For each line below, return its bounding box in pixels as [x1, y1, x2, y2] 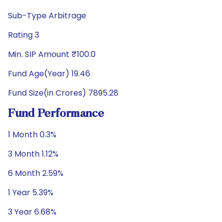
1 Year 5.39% [8, 187, 54, 198]
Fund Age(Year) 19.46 [8, 68, 90, 79]
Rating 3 [8, 29, 39, 41]
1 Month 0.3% [8, 129, 56, 140]
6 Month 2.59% [8, 167, 63, 179]
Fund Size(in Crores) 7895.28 [8, 87, 118, 99]
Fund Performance [8, 108, 104, 120]
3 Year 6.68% [8, 206, 56, 218]
